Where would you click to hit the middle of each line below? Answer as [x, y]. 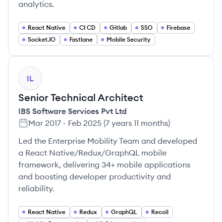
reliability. [36, 188]
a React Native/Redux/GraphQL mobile [92, 153]
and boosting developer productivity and [95, 176]
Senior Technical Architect [81, 97]
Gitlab [118, 28]
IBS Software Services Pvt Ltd [73, 111]
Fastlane [81, 39]
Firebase [178, 28]
